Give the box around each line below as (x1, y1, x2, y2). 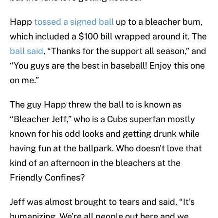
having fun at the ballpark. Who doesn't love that (10, 143, 202, 154)
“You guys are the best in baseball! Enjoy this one (10, 60, 205, 71)
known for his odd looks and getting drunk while (10, 128, 200, 139)
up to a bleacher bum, (114, 17, 202, 27)
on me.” (10, 75, 39, 86)
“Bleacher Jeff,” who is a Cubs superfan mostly (10, 114, 195, 125)
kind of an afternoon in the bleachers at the (10, 158, 181, 168)
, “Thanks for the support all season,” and (43, 46, 206, 56)
